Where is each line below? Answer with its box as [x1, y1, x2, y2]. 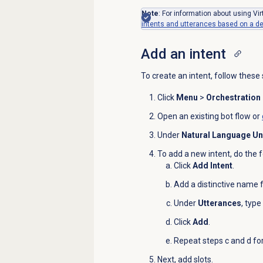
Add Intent [192, 160, 232, 170]
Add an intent [140, 45, 226, 62]
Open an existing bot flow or [157, 111, 262, 121]
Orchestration [205, 92, 261, 102]
